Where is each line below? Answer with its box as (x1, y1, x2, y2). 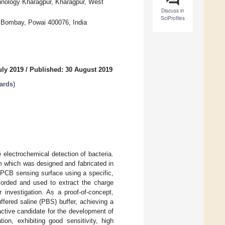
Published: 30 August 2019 (30, 66, 113, 74)
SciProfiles (161, 15, 185, 22)
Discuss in (161, 7, 184, 15)
